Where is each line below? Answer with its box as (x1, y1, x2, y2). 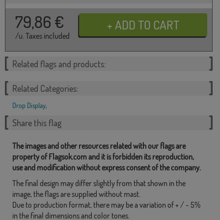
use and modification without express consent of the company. (12, 162, 201, 172)
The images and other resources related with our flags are (12, 140, 186, 151)
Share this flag (12, 117, 61, 128)
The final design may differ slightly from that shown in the (12, 178, 186, 188)
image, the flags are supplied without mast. (12, 189, 140, 199)
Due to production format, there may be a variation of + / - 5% (12, 199, 200, 210)
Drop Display (12, 101, 46, 110)
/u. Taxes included (15, 30, 70, 41)
